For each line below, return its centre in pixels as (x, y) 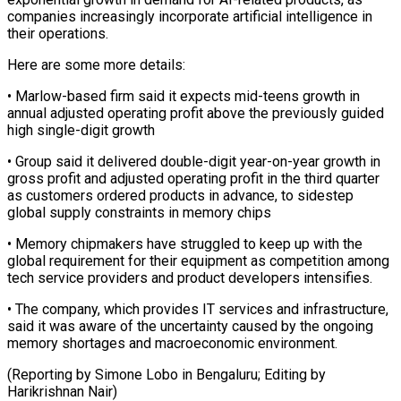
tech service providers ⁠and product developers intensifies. (190, 277)
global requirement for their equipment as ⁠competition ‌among (198, 260)
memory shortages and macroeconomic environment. (172, 343)
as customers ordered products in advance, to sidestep (180, 195)
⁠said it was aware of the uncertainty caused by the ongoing (190, 326)
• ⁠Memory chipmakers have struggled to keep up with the (185, 243)
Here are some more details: (96, 64)
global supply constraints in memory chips (139, 212)
